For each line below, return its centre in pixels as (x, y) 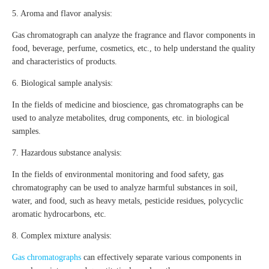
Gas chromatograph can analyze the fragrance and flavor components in (134, 35)
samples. (26, 131)
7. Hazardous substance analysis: (67, 153)
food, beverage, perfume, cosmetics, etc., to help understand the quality (134, 49)
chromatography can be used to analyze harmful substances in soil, (125, 188)
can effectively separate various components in (161, 258)
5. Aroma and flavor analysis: (62, 14)
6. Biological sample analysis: (62, 83)
